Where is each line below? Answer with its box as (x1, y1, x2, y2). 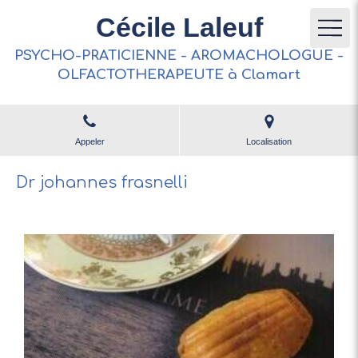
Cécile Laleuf (95, 12, 263, 42)
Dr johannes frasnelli (16, 173, 188, 192)
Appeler (74, 136, 105, 146)
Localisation (246, 136, 292, 146)
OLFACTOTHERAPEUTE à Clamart (58, 67, 300, 82)
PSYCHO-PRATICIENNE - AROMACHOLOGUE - (14, 48, 344, 63)
